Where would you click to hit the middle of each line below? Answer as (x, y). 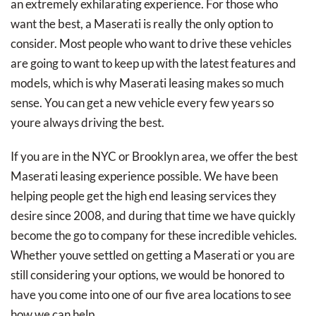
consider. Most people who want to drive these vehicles (151, 44)
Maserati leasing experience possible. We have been (144, 176)
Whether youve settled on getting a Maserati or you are (153, 255)
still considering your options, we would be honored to (147, 275)
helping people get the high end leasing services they (144, 196)
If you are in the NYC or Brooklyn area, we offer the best (154, 157)
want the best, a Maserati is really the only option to (142, 24)
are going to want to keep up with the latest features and (153, 63)
